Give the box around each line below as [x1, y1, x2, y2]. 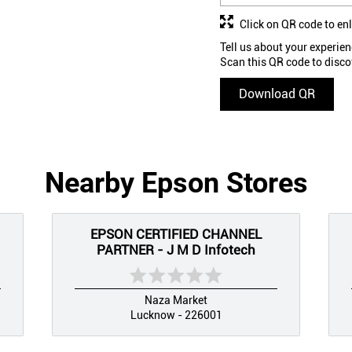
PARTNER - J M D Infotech [97, 241, 255, 258]
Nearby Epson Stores [44, 166, 308, 200]
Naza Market [145, 293, 207, 306]
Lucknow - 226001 [130, 308, 222, 321]
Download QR [239, 86, 315, 101]
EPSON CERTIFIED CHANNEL [90, 225, 262, 242]
